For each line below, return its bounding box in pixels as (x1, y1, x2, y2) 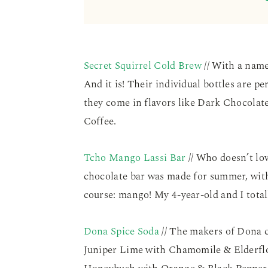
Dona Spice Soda (83, 224, 160, 240)
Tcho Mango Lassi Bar (83, 150, 186, 166)
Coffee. (83, 114, 117, 130)
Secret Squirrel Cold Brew (83, 58, 202, 74)
